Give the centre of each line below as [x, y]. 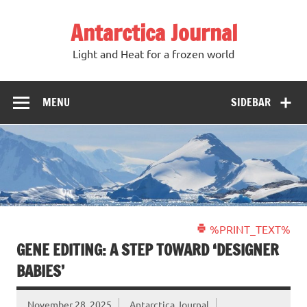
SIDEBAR [251, 102]
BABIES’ [40, 271]
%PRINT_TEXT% [249, 229]
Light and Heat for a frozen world [153, 54]
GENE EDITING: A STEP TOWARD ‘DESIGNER [148, 250]
